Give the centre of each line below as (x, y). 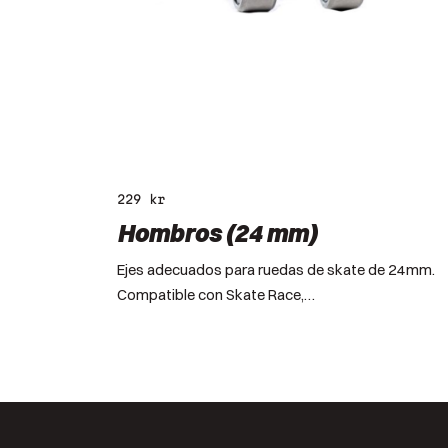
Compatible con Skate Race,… (216, 294)
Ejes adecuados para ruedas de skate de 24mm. (276, 269)
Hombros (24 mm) (217, 233)
